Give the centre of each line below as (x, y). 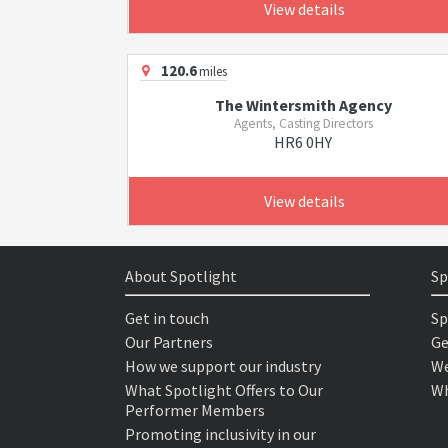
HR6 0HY (303, 141)
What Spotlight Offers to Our (224, 389)
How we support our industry (223, 365)
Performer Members (195, 409)
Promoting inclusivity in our (220, 433)
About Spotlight (181, 275)
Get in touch (167, 317)
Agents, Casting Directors (303, 123)
